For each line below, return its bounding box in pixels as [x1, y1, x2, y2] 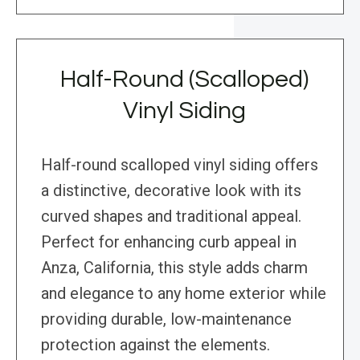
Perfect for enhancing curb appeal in [41, 232, 297, 252]
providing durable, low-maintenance [41, 309, 292, 329]
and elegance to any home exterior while [41, 284, 326, 304]
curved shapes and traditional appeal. [41, 207, 301, 227]
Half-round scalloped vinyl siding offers [41, 155, 318, 175]
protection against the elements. [41, 335, 270, 355]
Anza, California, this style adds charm [41, 258, 308, 278]
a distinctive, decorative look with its [41, 181, 301, 201]
